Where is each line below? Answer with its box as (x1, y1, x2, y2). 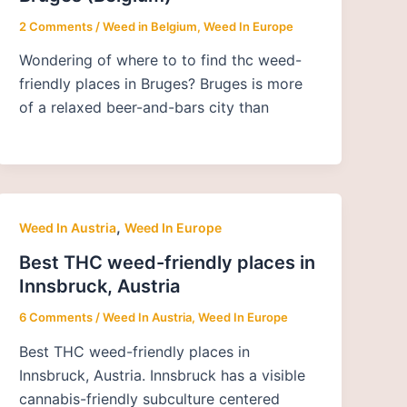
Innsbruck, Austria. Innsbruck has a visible (19, 365, 306, 384)
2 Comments (19, 18, 94, 34)
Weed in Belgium (103, 18, 198, 34)
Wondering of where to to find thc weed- (19, 51, 303, 70)
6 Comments (19, 310, 94, 325)
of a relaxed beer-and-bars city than (19, 98, 270, 117)
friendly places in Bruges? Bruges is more (19, 74, 303, 94)
